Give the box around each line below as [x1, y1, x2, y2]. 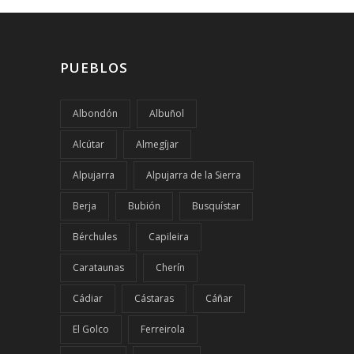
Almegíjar [136, 137, 179, 151]
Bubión [128, 198, 160, 213]
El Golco [73, 322, 109, 336]
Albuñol [149, 106, 184, 120]
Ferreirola [141, 322, 185, 336]
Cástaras [134, 291, 174, 305]
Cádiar [73, 291, 103, 305]
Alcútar [73, 137, 104, 151]
